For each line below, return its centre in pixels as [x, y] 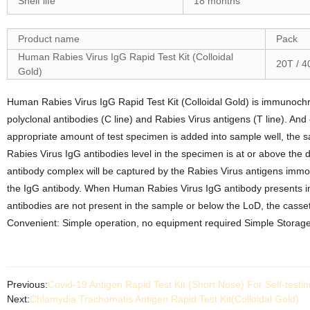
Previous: [27, 284]
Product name [48, 39]
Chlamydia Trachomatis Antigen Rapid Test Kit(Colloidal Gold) [164, 299]
